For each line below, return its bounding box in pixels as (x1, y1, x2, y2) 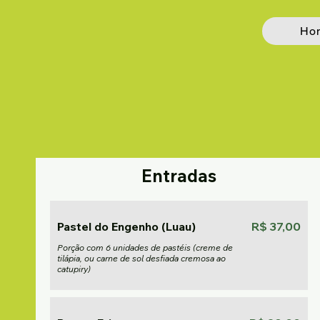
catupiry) (57, 264, 91, 274)
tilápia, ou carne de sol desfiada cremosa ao (57, 253, 226, 264)
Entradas (141, 165, 217, 186)
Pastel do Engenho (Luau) (57, 219, 196, 234)
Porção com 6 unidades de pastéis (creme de (57, 242, 233, 253)
